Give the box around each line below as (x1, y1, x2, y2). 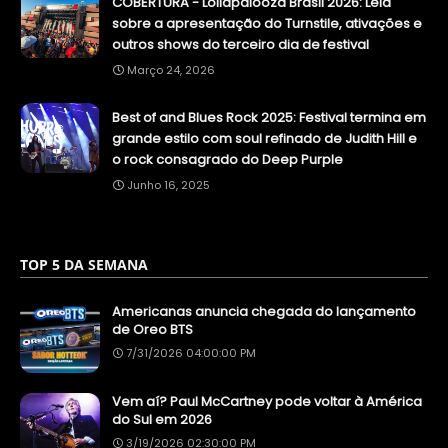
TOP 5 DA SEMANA (20, 255, 148, 275)
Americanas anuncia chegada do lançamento (112, 302, 416, 322)
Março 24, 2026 (127, 62, 215, 79)
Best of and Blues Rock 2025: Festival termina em (112, 108, 426, 128)
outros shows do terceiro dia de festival (112, 35, 369, 55)
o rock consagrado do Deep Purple (112, 150, 343, 170)
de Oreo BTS (112, 320, 193, 340)
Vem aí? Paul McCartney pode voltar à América (112, 392, 422, 412)
